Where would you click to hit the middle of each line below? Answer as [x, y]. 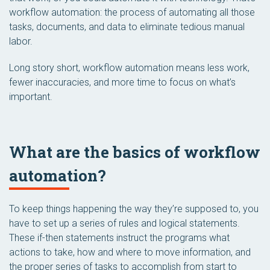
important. [31, 97]
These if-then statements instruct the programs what [119, 238]
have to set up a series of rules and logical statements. [124, 223]
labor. [21, 41]
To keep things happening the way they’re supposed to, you [134, 209]
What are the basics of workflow [135, 152]
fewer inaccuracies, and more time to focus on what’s [122, 82]
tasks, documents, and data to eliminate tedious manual [127, 27]
